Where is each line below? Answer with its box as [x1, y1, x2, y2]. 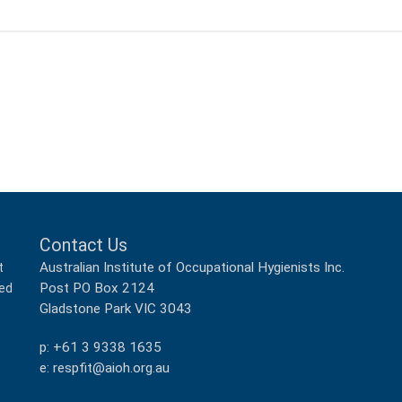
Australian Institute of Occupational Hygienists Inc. [39, 259, 345, 275]
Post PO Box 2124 [39, 280, 154, 296]
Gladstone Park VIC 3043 [39, 301, 192, 317]
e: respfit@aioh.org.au [39, 360, 170, 376]
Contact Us [39, 235, 127, 256]
